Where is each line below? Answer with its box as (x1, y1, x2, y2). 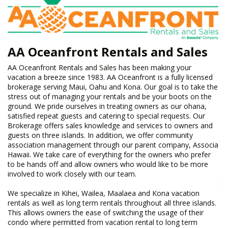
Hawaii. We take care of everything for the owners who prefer (8, 150, 211, 160)
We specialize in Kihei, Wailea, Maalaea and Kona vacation (8, 188, 199, 198)
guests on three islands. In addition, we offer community (8, 130, 193, 140)
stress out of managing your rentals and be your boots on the (8, 92, 212, 102)
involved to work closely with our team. (8, 169, 136, 179)
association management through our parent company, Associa (8, 140, 218, 150)
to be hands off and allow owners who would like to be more (8, 159, 208, 169)
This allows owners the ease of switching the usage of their (8, 208, 204, 218)
